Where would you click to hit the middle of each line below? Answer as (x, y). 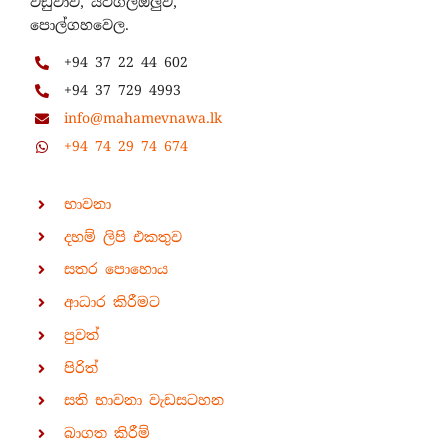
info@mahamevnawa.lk (142, 117)
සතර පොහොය (115, 269)
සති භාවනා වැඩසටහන (143, 400)
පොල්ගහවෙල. (79, 25)
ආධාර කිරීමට (111, 302)
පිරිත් (80, 367)
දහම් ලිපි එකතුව (122, 236)
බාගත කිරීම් (106, 433)
